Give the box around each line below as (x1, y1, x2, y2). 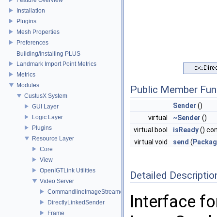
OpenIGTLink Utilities (40, 167, 95, 174)
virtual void (134, 138, 169, 146)
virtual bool (134, 125, 169, 134)
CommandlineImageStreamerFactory (47, 188, 145, 195)
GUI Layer (32, 103, 59, 110)
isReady (173, 125, 199, 134)
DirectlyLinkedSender (47, 199, 105, 206)
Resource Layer (32, 135, 74, 142)
